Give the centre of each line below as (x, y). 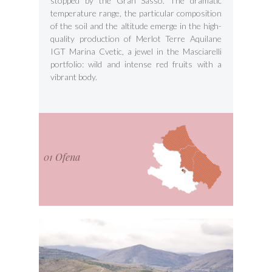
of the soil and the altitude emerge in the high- (136, 26)
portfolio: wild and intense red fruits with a (136, 64)
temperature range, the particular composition (136, 13)
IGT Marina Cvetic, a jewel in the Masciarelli (136, 52)
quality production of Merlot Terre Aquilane (136, 39)
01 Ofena (62, 157)
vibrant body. (74, 77)
